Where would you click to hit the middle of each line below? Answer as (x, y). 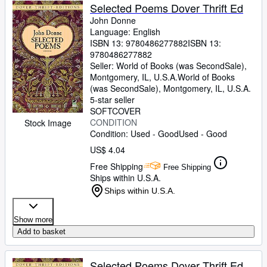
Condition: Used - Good (134, 133)
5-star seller (112, 100)
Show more (33, 220)
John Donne (113, 20)
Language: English (125, 32)
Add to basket (41, 232)
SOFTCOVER (115, 111)
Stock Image (48, 123)
